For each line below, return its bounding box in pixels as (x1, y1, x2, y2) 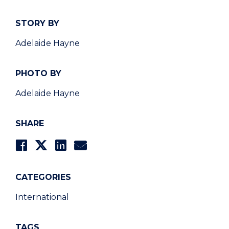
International (15, 192, 69, 202)
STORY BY (15, 18, 59, 28)
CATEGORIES (15, 172, 71, 182)
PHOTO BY (15, 68, 61, 78)
